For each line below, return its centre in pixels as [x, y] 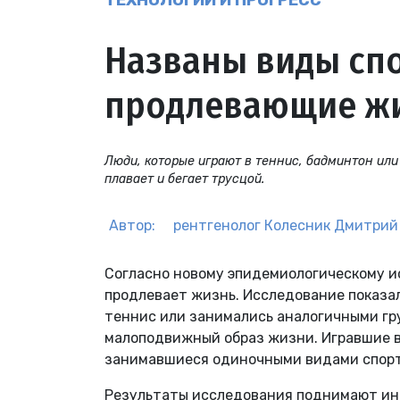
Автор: [132, 226]
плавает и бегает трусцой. [184, 179]
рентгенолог [217, 226]
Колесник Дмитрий [331, 226]
